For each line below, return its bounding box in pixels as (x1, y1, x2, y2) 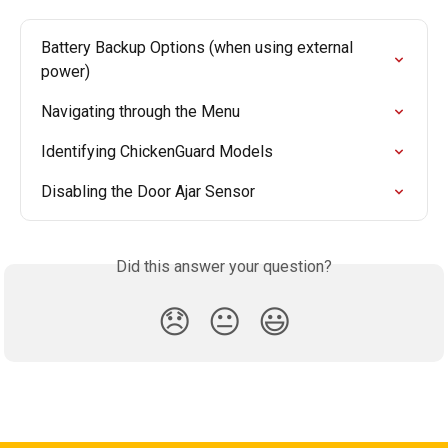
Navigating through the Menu (41, 101, 240, 121)
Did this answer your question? (116, 256, 332, 276)
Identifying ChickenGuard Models (41, 141, 273, 161)
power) (41, 61, 90, 81)
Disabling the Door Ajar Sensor (41, 181, 255, 201)
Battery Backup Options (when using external (41, 37, 357, 57)
